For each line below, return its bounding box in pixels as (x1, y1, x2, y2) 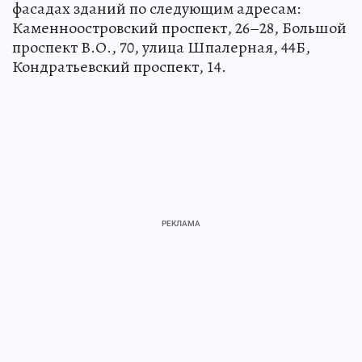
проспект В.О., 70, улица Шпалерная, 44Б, (12, 36, 310, 59)
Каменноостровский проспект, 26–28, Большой (12, 17, 347, 40)
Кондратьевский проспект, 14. (12, 56, 226, 78)
